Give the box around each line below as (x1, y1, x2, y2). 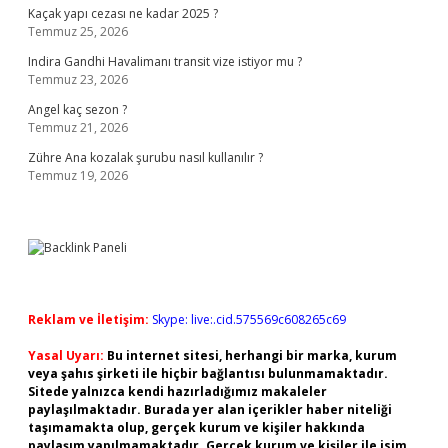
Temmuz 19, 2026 (28, 167, 128, 184)
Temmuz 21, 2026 (28, 119, 128, 136)
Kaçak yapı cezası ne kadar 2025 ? (28, 5, 218, 22)
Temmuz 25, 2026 (28, 23, 128, 40)
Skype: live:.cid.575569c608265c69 (152, 311, 346, 328)
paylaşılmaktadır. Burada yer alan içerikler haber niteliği (28, 401, 392, 418)
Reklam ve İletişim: (28, 311, 149, 328)
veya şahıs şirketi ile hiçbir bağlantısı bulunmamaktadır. (28, 365, 388, 382)
